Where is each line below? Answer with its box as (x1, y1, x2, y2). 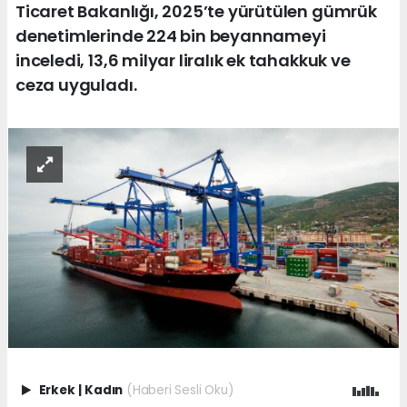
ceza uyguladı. (15, 73, 137, 96)
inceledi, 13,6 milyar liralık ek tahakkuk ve (15, 48, 351, 72)
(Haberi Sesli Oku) (125, 381, 233, 399)
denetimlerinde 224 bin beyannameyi (15, 24, 326, 47)
